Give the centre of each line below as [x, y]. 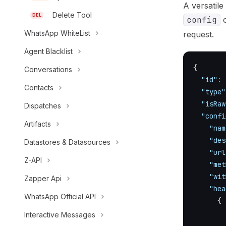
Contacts [39, 88]
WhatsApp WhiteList [57, 33]
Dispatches [43, 106]
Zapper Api [43, 178]
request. [199, 34]
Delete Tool [72, 15]
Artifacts [38, 124]
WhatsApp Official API [60, 196]
